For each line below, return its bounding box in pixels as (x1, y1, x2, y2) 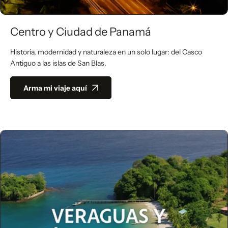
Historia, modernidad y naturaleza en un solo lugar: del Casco (10, 47, 202, 56)
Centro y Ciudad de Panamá (10, 25, 151, 39)
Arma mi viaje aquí (23, 83, 87, 93)
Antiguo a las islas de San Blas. (10, 59, 106, 68)
